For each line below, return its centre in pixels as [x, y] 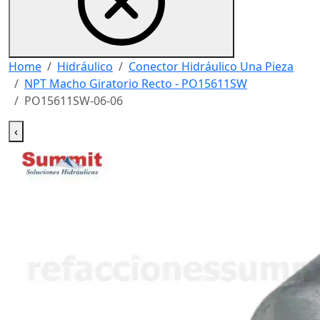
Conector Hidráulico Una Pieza [211, 66]
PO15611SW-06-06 [74, 101]
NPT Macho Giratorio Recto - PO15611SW [136, 84]
